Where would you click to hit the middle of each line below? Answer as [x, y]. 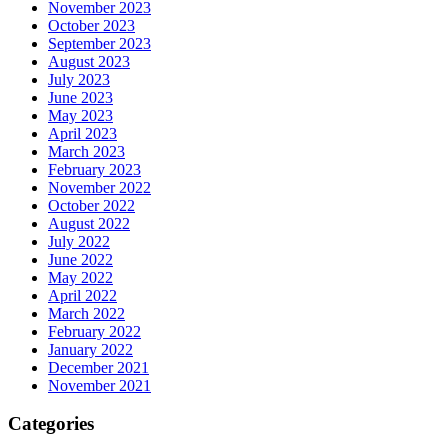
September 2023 [99, 43]
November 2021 [99, 385]
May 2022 [80, 277]
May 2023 [80, 115]
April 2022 [82, 295]
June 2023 [80, 97]
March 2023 [86, 151]
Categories [51, 424]
